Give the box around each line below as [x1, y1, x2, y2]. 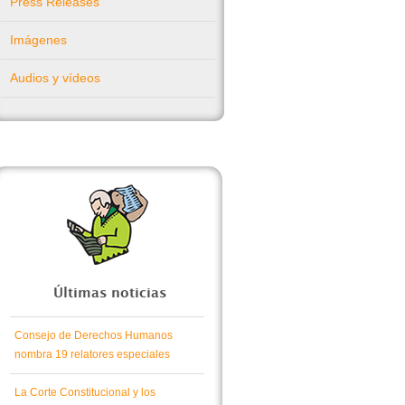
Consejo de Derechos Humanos [14, 329, 173, 342]
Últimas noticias [52, 287, 166, 300]
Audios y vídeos [10, 71, 100, 85]
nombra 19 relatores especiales [14, 348, 170, 361]
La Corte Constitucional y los [14, 386, 155, 399]
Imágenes [10, 33, 67, 47]
